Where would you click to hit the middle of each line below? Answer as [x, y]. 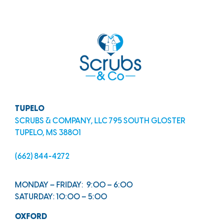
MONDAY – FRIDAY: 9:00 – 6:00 [74, 185]
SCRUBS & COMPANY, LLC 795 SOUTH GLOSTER [100, 121]
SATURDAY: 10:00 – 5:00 [61, 197]
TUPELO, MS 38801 [48, 133]
